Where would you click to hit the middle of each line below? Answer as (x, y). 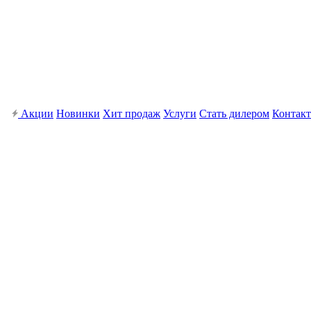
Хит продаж (132, 114)
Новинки (78, 114)
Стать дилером (234, 114)
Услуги (180, 114)
